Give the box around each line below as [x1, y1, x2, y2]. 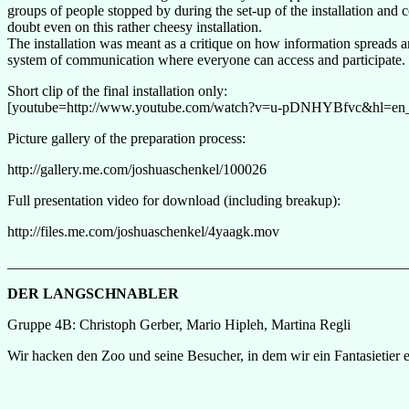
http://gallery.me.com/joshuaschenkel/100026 [7, 161, 267, 177]
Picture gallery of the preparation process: [7, 130, 246, 146]
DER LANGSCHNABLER [7, 285, 179, 301]
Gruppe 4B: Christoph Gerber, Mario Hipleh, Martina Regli [7, 316, 351, 332]
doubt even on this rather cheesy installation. [7, 18, 262, 35]
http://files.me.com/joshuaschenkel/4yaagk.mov [7, 223, 279, 239]
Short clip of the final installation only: [7, 82, 227, 99]
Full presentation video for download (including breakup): [7, 192, 341, 208]
